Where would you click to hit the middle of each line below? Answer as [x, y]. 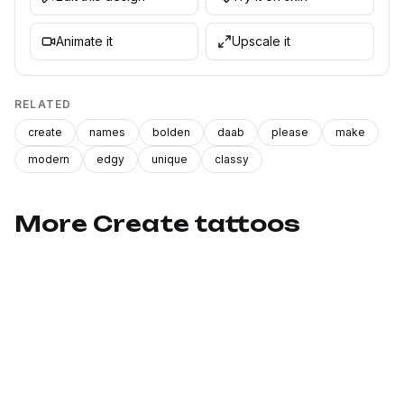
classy [232, 159]
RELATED [43, 104]
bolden [171, 132]
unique [170, 159]
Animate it [84, 41]
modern [49, 159]
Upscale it [261, 41]
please [290, 132]
